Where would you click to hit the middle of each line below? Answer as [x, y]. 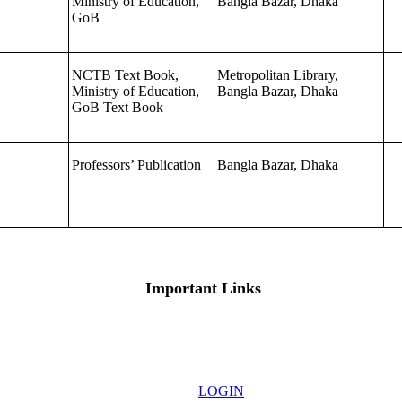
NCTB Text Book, [125, 75]
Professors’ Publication [136, 165]
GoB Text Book [117, 107]
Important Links [203, 288]
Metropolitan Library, [277, 75]
